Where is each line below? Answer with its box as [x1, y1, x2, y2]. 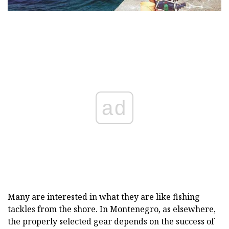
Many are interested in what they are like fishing [8, 191, 200, 203]
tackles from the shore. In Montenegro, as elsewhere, [8, 203, 216, 215]
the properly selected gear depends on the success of [8, 216, 214, 227]
